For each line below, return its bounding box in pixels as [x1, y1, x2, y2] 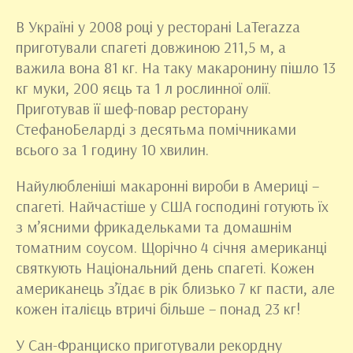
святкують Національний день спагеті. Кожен [16, 258, 314, 278]
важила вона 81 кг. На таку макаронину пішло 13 [16, 58, 336, 78]
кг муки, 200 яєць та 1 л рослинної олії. [16, 78, 271, 98]
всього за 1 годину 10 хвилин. [16, 139, 209, 160]
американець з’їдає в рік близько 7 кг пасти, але [16, 278, 335, 299]
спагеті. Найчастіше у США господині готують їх [16, 196, 329, 217]
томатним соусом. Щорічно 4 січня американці [16, 237, 327, 258]
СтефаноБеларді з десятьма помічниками [16, 119, 296, 139]
